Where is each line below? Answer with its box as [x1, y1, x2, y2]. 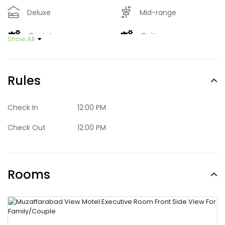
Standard [140, 53, 172, 63]
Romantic [27, 53, 61, 63]
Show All [8, 34, 35, 44]
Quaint [28, 30, 52, 41]
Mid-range [140, 8, 176, 18]
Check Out [8, 123, 46, 133]
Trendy [27, 77, 52, 87]
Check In [8, 102, 38, 113]
